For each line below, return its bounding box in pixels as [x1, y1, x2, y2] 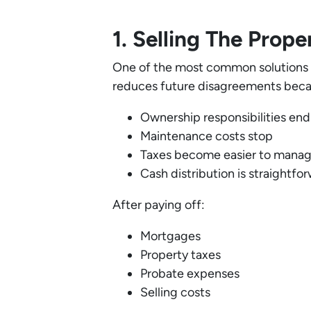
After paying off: [112, 197, 205, 213]
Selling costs [140, 285, 210, 301]
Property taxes [140, 247, 221, 263]
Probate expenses [140, 266, 239, 282]
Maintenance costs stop [140, 128, 273, 144]
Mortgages [140, 228, 201, 244]
